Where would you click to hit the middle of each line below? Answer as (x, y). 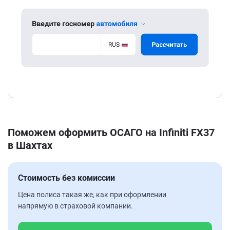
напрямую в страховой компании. (75, 206)
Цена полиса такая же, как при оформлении (92, 194)
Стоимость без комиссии (66, 178)
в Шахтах (30, 145)
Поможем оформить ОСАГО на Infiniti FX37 (111, 132)
